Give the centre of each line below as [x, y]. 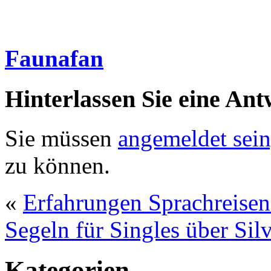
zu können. [57, 165]
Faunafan [54, 58]
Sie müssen [61, 138]
